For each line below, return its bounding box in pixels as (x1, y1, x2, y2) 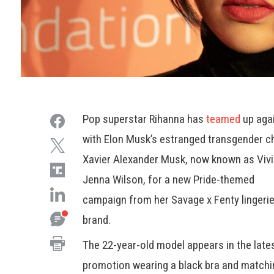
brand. (83, 213, 111, 228)
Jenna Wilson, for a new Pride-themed (83, 172, 255, 187)
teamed (206, 112, 241, 127)
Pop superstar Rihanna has (83, 112, 207, 127)
